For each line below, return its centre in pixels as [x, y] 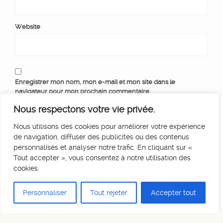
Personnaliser [45, 193]
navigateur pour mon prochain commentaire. [83, 91]
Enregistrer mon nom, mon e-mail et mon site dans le [95, 82]
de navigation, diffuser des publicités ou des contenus [101, 137]
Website [28, 27]
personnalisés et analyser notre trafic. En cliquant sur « [103, 147]
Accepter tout [173, 193]
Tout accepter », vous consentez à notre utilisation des [102, 158]
